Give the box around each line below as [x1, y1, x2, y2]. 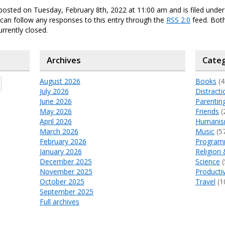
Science [195, 156, 220, 166]
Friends [195, 106, 219, 116]
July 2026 [39, 86, 69, 96]
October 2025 [39, 176, 84, 186]
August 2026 [39, 76, 80, 86]
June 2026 [39, 96, 72, 106]
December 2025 [39, 156, 92, 166]
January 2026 [39, 146, 82, 156]
